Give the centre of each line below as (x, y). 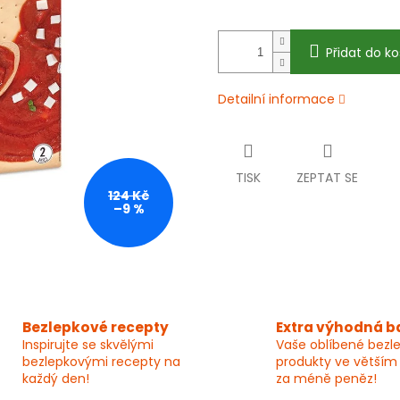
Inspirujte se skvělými (87, 345)
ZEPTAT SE (327, 178)
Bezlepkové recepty (95, 328)
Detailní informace (276, 100)
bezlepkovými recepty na (101, 362)
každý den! (55, 379)
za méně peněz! (326, 379)
